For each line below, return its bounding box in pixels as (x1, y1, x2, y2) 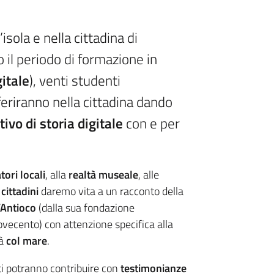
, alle (138, 166, 160, 183)
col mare (6, 232, 48, 250)
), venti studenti (29, 70, 121, 92)
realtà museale (68, 166, 139, 183)
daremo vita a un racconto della (39, 183, 184, 200)
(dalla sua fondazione (36, 199, 135, 217)
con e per (123, 113, 180, 135)
